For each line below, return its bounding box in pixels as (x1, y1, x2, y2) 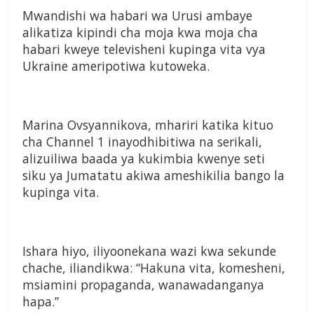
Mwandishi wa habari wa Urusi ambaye (22, 7, 252, 25)
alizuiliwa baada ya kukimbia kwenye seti (22, 150, 265, 168)
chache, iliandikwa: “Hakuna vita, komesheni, (22, 259, 285, 277)
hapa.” (22, 293, 59, 310)
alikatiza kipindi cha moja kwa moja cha (22, 24, 258, 41)
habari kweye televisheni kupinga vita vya (22, 41, 266, 58)
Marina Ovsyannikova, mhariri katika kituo (22, 116, 273, 134)
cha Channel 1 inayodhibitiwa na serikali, (22, 133, 262, 151)
